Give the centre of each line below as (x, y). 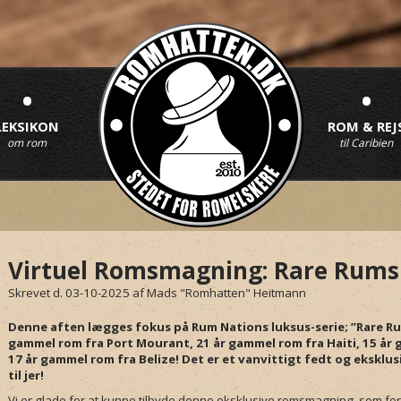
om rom (27, 143)
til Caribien (366, 143)
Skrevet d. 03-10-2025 (69, 293)
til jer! (26, 375)
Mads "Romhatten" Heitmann (226, 293)
